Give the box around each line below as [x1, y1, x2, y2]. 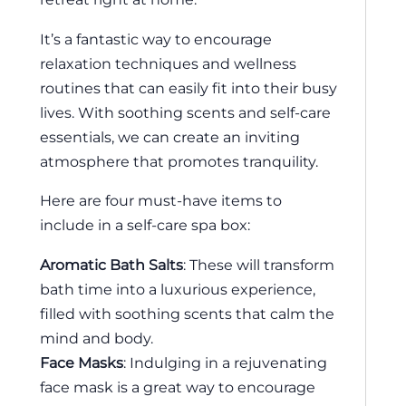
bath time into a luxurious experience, [40, 279, 315, 298]
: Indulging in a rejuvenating [123, 353, 327, 372]
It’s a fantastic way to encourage [40, 29, 272, 48]
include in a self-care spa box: [40, 216, 250, 235]
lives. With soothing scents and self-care [40, 102, 331, 121]
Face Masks [40, 353, 123, 372]
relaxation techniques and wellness [40, 53, 296, 72]
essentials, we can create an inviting [40, 127, 300, 146]
